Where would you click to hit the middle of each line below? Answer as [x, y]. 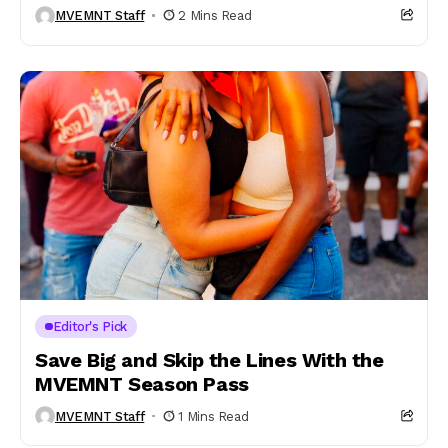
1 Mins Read [213, 416]
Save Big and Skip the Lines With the [209, 360]
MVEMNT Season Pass [142, 384]
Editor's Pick [89, 326]
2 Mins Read [215, 15]
